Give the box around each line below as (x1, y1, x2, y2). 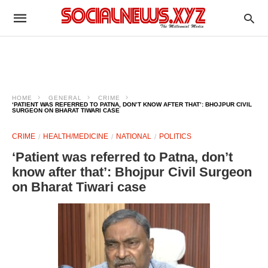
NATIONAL (116, 132, 151, 141)
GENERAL (48, 95, 82, 101)
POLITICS (159, 132, 191, 141)
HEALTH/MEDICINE (43, 132, 108, 141)
